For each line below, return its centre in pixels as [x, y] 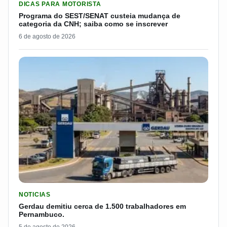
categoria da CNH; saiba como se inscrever [93, 24]
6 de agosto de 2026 [47, 36]
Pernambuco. [42, 215]
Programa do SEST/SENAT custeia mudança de [100, 15]
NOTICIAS [35, 195]
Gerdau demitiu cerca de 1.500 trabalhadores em [102, 206]
